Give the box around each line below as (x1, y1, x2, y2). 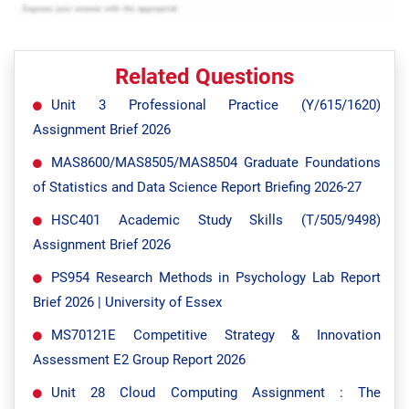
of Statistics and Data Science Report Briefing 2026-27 (33, 179, 362, 195)
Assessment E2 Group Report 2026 (33, 351, 246, 368)
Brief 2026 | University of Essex (33, 294, 222, 310)
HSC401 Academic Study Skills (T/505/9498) (51, 212, 381, 228)
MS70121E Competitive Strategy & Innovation (51, 327, 381, 343)
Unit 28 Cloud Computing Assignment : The (51, 384, 381, 401)
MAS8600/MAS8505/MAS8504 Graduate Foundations (51, 154, 381, 171)
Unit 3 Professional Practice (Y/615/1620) (51, 97, 381, 113)
